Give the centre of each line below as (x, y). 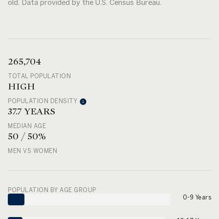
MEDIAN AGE (27, 126)
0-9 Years (197, 197)
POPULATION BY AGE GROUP (52, 190)
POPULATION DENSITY (43, 101)
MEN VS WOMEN (33, 151)
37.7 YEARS (32, 111)
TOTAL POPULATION (39, 76)
